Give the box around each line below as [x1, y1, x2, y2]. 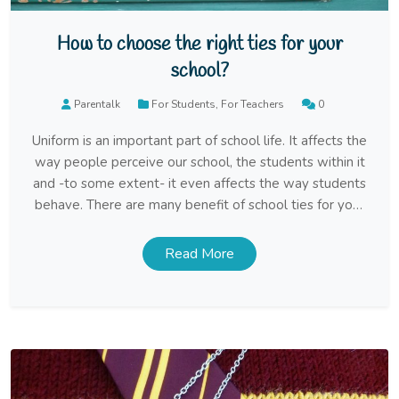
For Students [151, 96, 216, 111]
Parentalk [73, 96, 120, 111]
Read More [165, 244, 234, 265]
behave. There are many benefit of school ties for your [35, 196, 364, 215]
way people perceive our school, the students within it [34, 153, 365, 172]
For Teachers [220, 96, 284, 111]
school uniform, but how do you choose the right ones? [33, 217, 366, 236]
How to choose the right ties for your [56, 31, 343, 58]
